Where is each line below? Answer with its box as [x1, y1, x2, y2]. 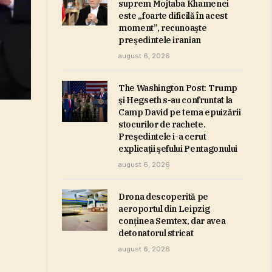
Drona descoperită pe [118, 191, 208, 202]
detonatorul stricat [118, 228, 194, 239]
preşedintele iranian [118, 35, 201, 46]
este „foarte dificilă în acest [118, 10, 228, 21]
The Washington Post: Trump [118, 83, 237, 93]
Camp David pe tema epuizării [118, 107, 241, 118]
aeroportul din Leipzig [118, 203, 210, 214]
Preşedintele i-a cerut [118, 131, 206, 142]
